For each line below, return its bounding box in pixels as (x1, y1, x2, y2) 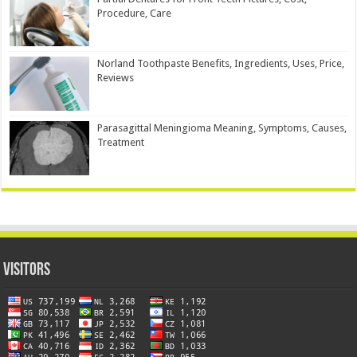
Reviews (97, 71, 135, 84)
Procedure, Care (97, 6, 172, 19)
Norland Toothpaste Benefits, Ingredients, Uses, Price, (97, 57, 345, 69)
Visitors (3, 261, 51, 280)
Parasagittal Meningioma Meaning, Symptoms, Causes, (97, 121, 347, 134)
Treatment (97, 135, 145, 148)
